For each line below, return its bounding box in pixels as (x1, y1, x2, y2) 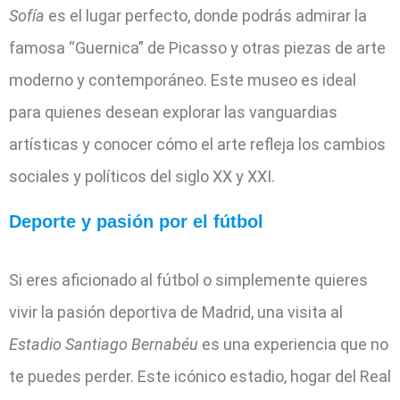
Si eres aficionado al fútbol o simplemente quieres (9, 270, 368, 289)
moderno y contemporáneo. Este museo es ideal (9, 70, 356, 89)
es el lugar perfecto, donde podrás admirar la (45, 5, 367, 25)
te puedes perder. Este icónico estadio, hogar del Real (9, 366, 391, 386)
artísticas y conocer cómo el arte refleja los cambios (9, 134, 386, 154)
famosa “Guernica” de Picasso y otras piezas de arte (9, 37, 386, 57)
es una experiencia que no (198, 334, 388, 354)
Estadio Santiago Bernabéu (9, 334, 198, 354)
